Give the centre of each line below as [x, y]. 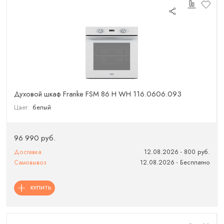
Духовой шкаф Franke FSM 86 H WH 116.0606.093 [98, 94]
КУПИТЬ [41, 188]
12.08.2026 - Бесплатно [175, 162]
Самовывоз [30, 162]
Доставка [28, 152]
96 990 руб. [35, 138]
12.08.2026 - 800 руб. [177, 152]
